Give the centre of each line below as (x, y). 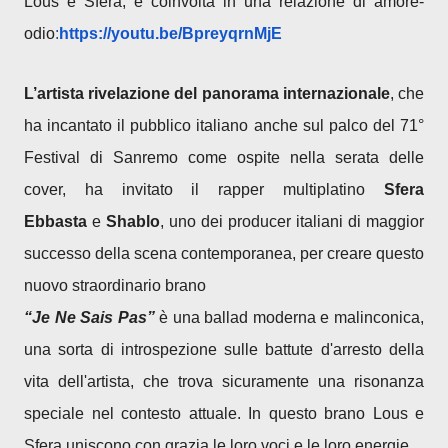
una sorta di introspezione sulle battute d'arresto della (224, 349)
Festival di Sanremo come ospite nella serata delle (224, 157)
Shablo (133, 221)
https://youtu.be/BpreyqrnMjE (170, 33)
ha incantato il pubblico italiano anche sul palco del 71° (224, 125)
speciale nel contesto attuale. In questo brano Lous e (224, 413)
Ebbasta (55, 221)
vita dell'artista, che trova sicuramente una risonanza (224, 381)
